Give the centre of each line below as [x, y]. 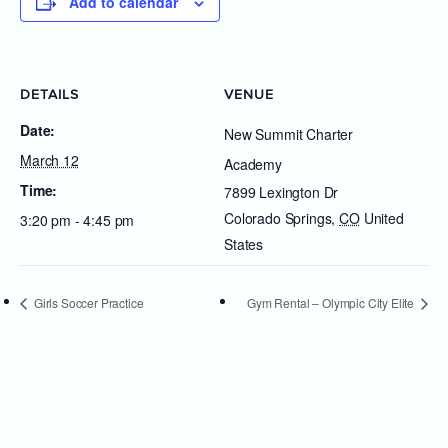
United [383, 218]
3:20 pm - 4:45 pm [77, 220]
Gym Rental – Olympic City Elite [332, 302]
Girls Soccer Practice [87, 302]
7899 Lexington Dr [281, 192]
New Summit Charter [289, 134]
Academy [253, 164]
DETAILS [49, 94]
